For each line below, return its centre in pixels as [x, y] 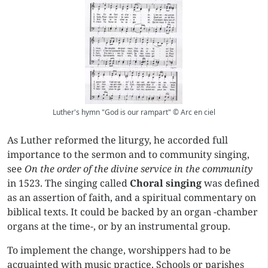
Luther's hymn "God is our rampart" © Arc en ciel [134, 112]
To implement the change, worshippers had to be [119, 250]
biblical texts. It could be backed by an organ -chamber [133, 212]
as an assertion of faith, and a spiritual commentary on [132, 197]
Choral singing [166, 183]
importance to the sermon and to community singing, [128, 154]
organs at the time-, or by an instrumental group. [119, 226]
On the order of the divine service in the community [138, 169]
